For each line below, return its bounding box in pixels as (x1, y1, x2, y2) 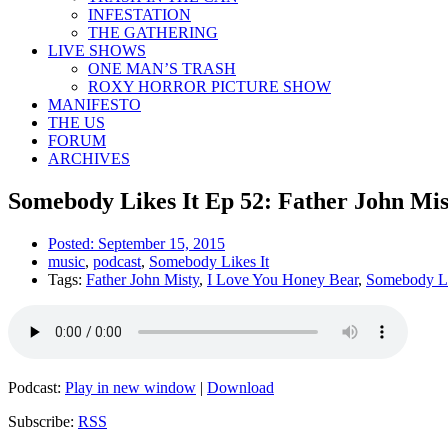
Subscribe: (8, 412, 78, 430)
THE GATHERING (88, 24, 218, 41)
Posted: (48, 234, 98, 252)
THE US (48, 114, 105, 131)
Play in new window (65, 378, 196, 396)
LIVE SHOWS (48, 42, 146, 59)
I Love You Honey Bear (207, 270, 358, 288)
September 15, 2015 (98, 234, 225, 252)
